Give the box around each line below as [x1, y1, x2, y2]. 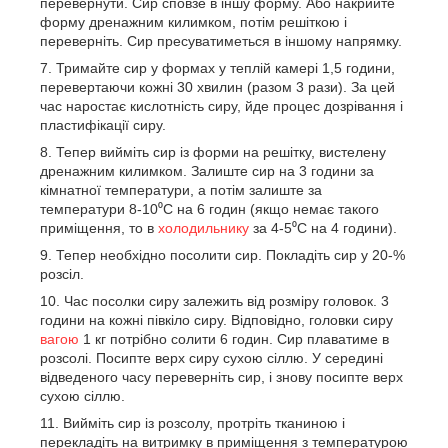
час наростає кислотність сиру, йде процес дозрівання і [40, 98, 403, 114]
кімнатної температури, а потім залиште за [40, 182, 322, 198]
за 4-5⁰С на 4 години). [249, 220, 397, 236]
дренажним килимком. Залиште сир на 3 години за [40, 163, 374, 179]
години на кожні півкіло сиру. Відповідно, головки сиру [40, 312, 393, 328]
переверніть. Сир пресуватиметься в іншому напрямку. [40, 33, 402, 49]
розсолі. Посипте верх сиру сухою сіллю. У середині [40, 350, 383, 366]
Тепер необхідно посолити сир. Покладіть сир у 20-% [56, 247, 405, 263]
